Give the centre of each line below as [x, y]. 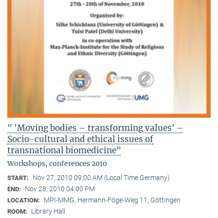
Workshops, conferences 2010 [57, 164]
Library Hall [48, 211]
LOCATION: [24, 200]
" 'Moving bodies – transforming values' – [95, 128]
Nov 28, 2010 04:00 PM [60, 189]
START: [19, 178]
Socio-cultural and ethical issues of [80, 139]
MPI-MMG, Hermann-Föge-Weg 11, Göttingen [112, 200]
